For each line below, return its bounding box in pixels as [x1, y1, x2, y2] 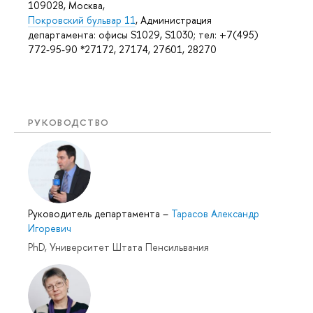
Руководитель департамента [28, 207, 163, 221]
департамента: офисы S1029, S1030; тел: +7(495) [28, 27, 259, 41]
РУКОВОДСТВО [28, 115, 110, 129]
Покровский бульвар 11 [28, 13, 136, 27]
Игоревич [28, 221, 71, 235]
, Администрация [136, 13, 212, 27]
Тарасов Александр [171, 207, 259, 221]
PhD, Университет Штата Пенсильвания [28, 240, 209, 254]
